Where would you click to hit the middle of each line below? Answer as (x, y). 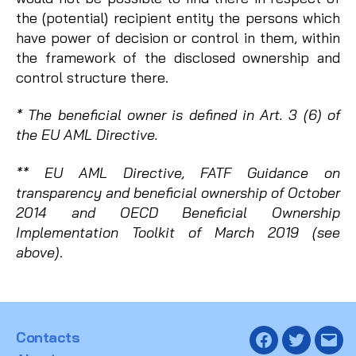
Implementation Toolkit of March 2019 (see (178, 232)
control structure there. (92, 77)
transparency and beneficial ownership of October (178, 192)
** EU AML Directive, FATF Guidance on (178, 172)
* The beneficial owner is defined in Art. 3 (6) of (178, 115)
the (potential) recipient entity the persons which (178, 17)
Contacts (48, 338)
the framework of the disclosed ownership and (178, 57)
